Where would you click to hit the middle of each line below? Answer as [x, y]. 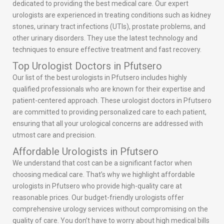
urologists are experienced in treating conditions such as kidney [112, 15]
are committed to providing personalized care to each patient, [109, 112]
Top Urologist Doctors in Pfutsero [87, 66]
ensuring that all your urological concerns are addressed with [108, 124]
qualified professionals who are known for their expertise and [109, 89]
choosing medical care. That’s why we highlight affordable [104, 175]
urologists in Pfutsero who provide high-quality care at [97, 186]
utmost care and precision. [54, 135]
